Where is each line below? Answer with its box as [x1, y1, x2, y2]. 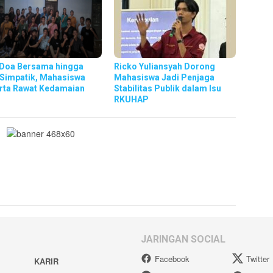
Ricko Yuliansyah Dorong [114, 61, 216, 71]
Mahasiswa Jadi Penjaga [114, 72, 215, 82]
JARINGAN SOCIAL [141, 233, 225, 245]
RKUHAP [114, 94, 149, 104]
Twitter [246, 252, 270, 264]
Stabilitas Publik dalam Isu [114, 83, 222, 93]
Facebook [155, 252, 190, 264]
